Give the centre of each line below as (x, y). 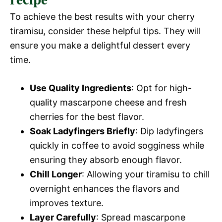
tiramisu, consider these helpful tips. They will (105, 31)
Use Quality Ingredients (81, 88)
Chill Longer (56, 174)
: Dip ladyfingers (169, 131)
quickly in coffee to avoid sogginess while (117, 145)
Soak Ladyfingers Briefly (83, 131)
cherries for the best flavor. (87, 116)
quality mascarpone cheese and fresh (108, 102)
